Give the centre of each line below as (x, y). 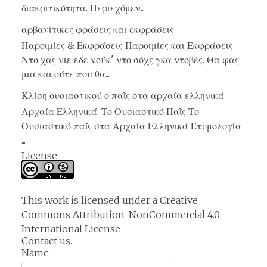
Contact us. (47, 241)
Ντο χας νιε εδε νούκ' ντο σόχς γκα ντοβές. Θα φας (130, 59)
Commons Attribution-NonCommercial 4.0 (121, 215)
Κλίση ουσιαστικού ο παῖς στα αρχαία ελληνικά (123, 95)
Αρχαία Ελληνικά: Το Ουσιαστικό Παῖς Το (110, 112)
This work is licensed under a (91, 201)
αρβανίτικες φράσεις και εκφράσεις (98, 29)
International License (71, 229)
